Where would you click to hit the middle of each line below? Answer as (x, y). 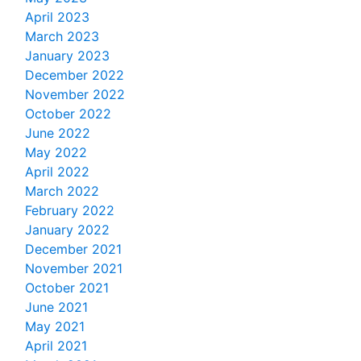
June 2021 (56, 307)
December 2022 (75, 75)
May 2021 (55, 327)
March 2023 (62, 37)
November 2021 (74, 269)
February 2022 (70, 211)
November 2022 (75, 95)
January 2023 (67, 56)
